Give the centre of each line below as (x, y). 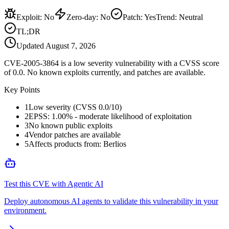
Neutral (191, 17)
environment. (25, 210)
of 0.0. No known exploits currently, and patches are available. (105, 72)
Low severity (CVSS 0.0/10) (75, 107)
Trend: (167, 17)
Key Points (22, 89)
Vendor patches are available (75, 134)
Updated (31, 45)
